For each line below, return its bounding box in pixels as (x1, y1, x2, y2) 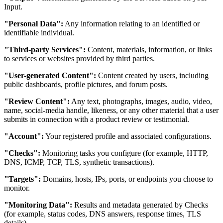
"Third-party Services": (4, 45, 86, 54)
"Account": (4, 132, 44, 141)
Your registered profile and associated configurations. (44, 132, 212, 141)
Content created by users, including (96, 71, 209, 80)
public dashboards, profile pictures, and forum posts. (4, 80, 168, 89)
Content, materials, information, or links (86, 45, 212, 54)
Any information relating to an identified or (63, 19, 200, 28)
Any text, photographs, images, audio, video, (70, 97, 212, 106)
